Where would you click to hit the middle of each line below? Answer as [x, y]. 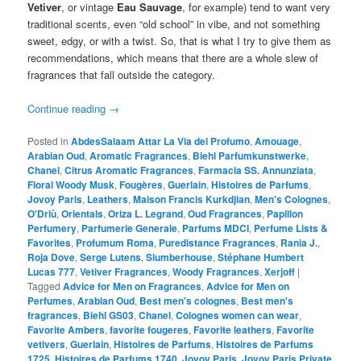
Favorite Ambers [66, 330]
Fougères [141, 185]
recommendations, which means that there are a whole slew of [173, 57]
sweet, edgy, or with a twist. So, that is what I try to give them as [180, 40]
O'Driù [42, 214]
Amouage [277, 141]
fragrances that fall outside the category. [122, 74]
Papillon [285, 214]
